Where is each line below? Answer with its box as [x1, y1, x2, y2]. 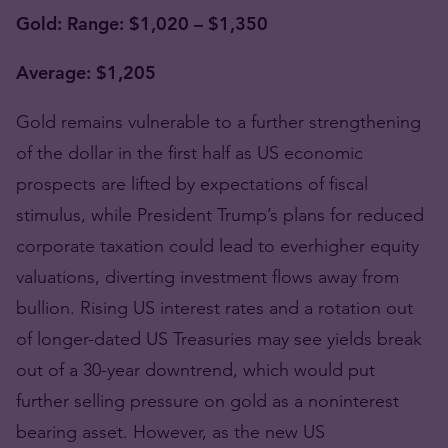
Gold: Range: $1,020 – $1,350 [16, 12, 268, 35]
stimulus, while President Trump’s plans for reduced [16, 203, 424, 226]
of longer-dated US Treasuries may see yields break [16, 327, 422, 350]
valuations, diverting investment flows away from [16, 265, 399, 288]
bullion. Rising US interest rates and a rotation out [16, 296, 413, 319]
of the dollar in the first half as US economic [16, 141, 363, 164]
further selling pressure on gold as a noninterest [16, 389, 399, 412]
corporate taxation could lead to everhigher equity [16, 234, 419, 257]
